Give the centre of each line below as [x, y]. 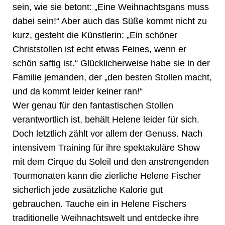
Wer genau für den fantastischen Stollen [93, 105]
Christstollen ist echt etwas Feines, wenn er [99, 49]
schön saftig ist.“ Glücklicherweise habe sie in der [111, 63]
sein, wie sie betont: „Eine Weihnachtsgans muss [111, 7]
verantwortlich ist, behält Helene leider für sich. [106, 119]
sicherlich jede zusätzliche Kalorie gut [88, 190]
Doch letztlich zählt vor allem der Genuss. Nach [107, 133]
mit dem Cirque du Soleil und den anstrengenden [111, 161]
